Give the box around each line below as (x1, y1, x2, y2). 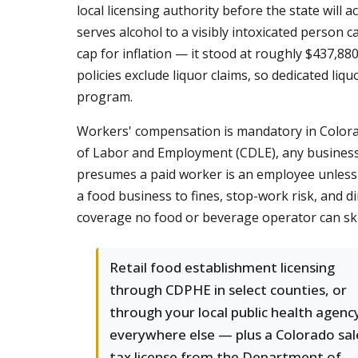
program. (77, 88, 133, 105)
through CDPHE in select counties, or (109, 280, 347, 299)
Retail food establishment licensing (109, 258, 335, 276)
